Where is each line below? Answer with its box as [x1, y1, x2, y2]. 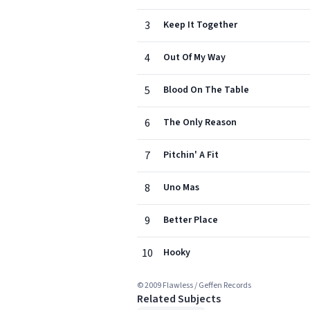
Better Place [163, 213, 218, 227]
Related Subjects [137, 291, 221, 307]
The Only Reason [163, 116, 237, 129]
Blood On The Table [163, 83, 249, 97]
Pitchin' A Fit [163, 148, 219, 162]
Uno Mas [163, 181, 199, 194]
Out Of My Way [163, 51, 226, 64]
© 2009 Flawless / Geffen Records [137, 280, 251, 291]
